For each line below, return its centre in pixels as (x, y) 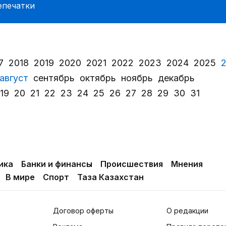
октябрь (98, 78)
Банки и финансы (57, 164)
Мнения (187, 164)
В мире (20, 177)
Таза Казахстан (110, 177)
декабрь (176, 78)
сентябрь (54, 78)
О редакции (187, 211)
